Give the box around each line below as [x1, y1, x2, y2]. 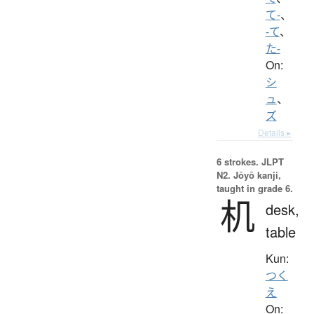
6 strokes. [216, 154, 259, 168]
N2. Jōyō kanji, [216, 168, 281, 182]
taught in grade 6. [216, 181, 293, 195]
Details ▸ [258, 125, 291, 138]
